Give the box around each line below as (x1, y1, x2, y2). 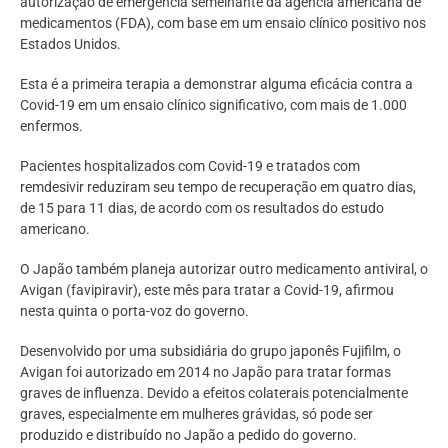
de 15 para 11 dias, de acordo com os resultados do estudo (20, 200, 384, 217)
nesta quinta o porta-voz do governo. (20, 303, 249, 320)
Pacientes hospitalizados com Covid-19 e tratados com (20, 158, 360, 175)
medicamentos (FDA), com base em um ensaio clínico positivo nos (20, 14, 426, 31)
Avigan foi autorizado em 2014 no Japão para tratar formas (20, 364, 391, 381)
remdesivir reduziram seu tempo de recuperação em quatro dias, (20, 179, 416, 196)
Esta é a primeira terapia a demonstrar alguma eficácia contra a (20, 75, 413, 92)
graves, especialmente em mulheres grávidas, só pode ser (20, 406, 373, 423)
